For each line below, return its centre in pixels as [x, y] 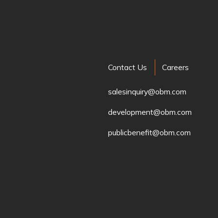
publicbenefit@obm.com [150, 133]
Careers [176, 67]
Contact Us [128, 67]
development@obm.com [150, 112]
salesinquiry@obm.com [147, 92]
